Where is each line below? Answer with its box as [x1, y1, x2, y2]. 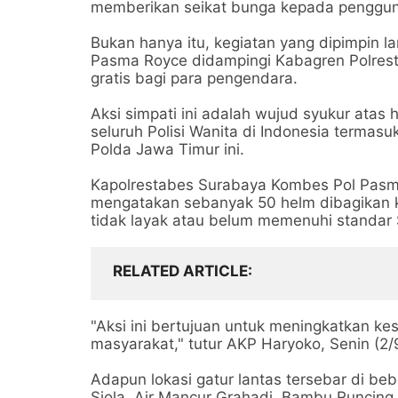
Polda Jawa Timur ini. [91, 140, 244, 158]
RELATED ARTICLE [113, 262, 248, 280]
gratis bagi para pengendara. [91, 69, 298, 87]
